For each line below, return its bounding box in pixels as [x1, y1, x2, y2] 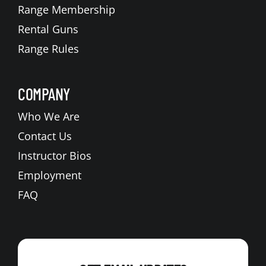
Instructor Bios [17, 148, 91, 163]
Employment [17, 167, 81, 182]
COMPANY [17, 83, 71, 104]
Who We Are [17, 109, 80, 123]
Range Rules [17, 41, 79, 56]
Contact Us [17, 128, 72, 143]
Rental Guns [17, 21, 78, 36]
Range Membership [17, 2, 115, 17]
